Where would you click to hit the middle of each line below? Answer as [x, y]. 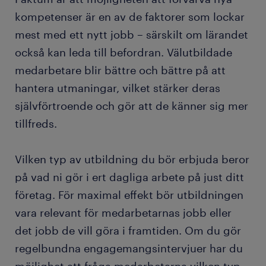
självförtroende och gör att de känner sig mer [132, 106]
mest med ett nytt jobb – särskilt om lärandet [132, 35]
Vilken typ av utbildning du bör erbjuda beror [132, 159]
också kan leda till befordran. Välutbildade [123, 53]
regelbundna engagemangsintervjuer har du [129, 248]
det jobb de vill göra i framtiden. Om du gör [128, 231]
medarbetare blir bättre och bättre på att [120, 70]
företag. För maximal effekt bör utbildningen [129, 195]
